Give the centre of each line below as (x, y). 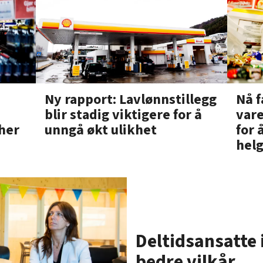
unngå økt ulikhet (100, 130)
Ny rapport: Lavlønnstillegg (130, 100)
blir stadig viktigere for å (123, 115)
